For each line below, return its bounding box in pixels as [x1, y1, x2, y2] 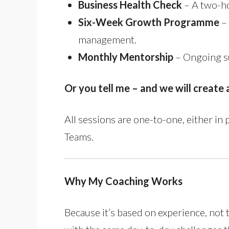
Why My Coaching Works [64, 175, 182, 187]
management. [78, 33, 136, 45]
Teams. [64, 130, 94, 143]
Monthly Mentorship [78, 51, 175, 63]
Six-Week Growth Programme [78, 16, 219, 28]
